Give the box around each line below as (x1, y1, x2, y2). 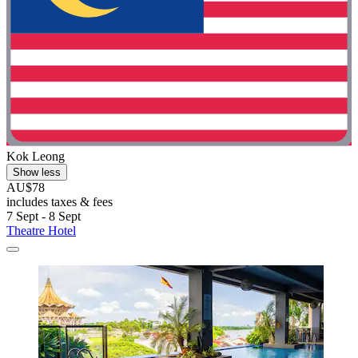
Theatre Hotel (6, 223, 76, 237)
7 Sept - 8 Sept (6, 209, 81, 223)
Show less (13, 165, 61, 178)
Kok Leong (6, 149, 65, 163)
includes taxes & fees (6, 194, 113, 209)
